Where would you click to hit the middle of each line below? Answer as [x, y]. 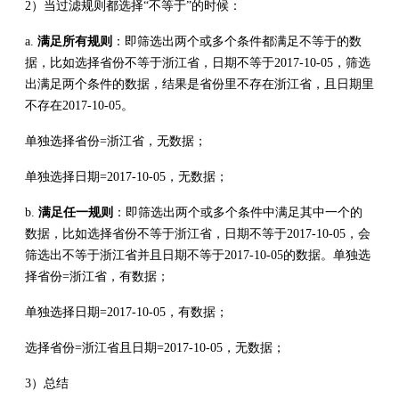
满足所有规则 [75, 41]
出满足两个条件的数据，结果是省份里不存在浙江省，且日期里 [199, 84]
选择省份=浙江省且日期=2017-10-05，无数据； [155, 347]
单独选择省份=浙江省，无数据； [116, 141]
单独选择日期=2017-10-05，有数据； [126, 312]
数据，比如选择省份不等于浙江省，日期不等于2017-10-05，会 [198, 233]
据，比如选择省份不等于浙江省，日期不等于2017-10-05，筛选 [198, 62]
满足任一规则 [76, 212]
